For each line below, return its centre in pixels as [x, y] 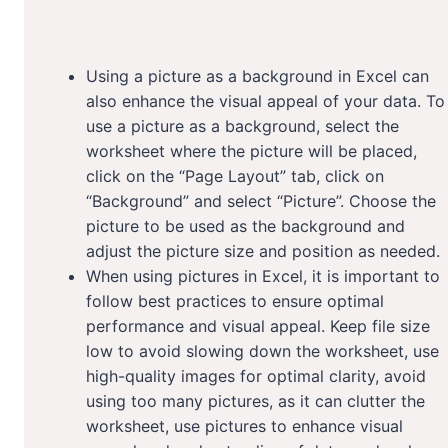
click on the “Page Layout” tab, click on [235, 176]
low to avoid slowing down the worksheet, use [262, 351]
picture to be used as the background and [245, 226]
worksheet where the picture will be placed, [251, 151]
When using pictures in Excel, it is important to [263, 276]
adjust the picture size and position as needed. [263, 251]
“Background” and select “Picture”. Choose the [261, 201]
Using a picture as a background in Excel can [257, 76]
